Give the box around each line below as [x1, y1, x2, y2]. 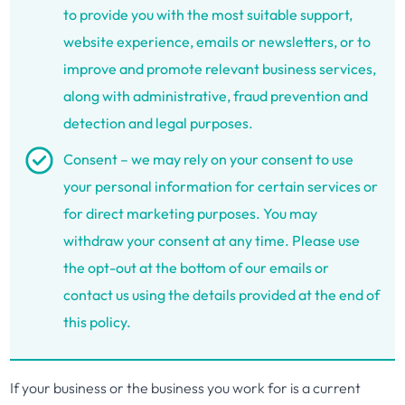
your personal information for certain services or [63, 177, 379, 195]
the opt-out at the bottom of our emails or [63, 259, 330, 277]
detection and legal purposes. [63, 114, 254, 132]
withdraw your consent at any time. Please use [63, 231, 361, 250]
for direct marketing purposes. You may [63, 204, 318, 222]
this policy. [63, 313, 132, 331]
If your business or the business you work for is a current [10, 379, 362, 397]
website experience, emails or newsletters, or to [63, 33, 372, 51]
